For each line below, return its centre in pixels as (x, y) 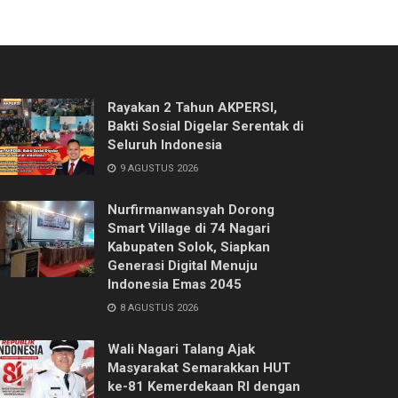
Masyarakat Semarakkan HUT (199, 367)
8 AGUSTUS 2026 (158, 307)
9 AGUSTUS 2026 (158, 168)
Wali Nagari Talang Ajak (181, 349)
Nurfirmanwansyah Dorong (191, 209)
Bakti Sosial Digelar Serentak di (206, 126)
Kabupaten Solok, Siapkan (189, 247)
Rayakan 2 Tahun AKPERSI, (192, 107)
